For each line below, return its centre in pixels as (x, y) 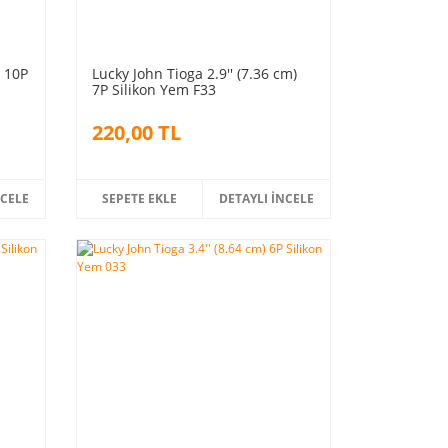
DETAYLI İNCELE (267, 198)
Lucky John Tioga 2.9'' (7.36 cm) (194, 73)
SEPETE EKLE (140, 198)
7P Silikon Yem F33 (153, 89)
